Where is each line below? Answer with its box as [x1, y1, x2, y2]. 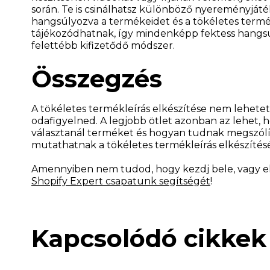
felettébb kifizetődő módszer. [31, 39, 175, 51]
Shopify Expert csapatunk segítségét [31, 175, 210, 187]
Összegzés [31, 63, 162, 93]
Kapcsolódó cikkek [31, 223, 266, 253]
